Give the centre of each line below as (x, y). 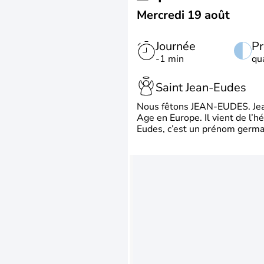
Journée (176, 46)
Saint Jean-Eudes (201, 87)
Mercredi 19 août (183, 15)
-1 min (170, 59)
